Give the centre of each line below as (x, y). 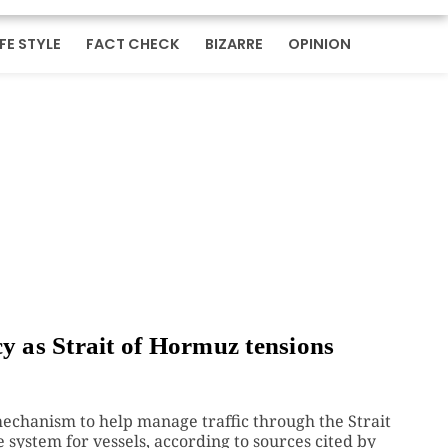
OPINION (319, 43)
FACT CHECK (133, 43)
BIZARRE (234, 43)
